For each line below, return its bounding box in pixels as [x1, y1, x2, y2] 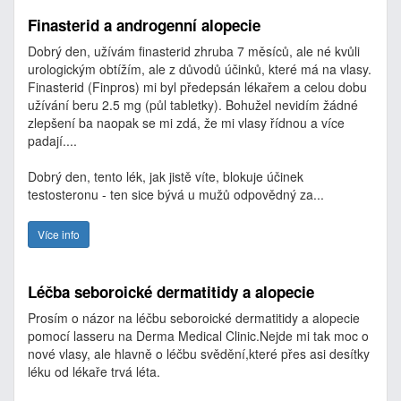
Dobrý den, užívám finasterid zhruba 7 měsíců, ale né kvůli [28, 42, 360, 60]
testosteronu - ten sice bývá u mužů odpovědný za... [28, 185, 324, 203]
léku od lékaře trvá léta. [28, 363, 160, 380]
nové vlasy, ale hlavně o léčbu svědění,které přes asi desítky [28, 345, 370, 363]
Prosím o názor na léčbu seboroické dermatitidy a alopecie [28, 309, 360, 327]
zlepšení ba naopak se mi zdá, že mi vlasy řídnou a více [28, 114, 345, 132]
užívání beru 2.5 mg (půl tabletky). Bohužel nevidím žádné [28, 96, 358, 114]
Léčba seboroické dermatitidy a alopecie [28, 281, 314, 303]
